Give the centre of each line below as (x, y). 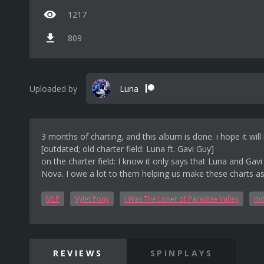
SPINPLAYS (181, 253)
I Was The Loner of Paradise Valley (181, 199)
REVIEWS (78, 253)
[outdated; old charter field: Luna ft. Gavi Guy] (128, 149)
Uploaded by (53, 88)
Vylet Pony (92, 199)
